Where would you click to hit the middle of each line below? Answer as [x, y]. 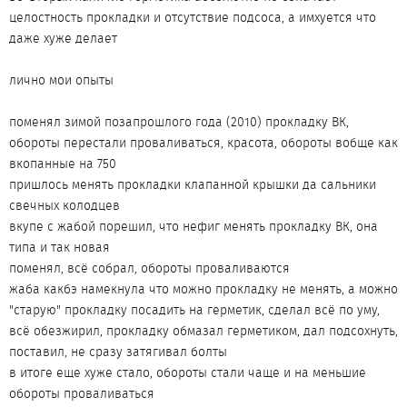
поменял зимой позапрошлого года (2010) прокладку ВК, [179, 122]
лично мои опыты [61, 80]
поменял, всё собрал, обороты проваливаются [149, 268]
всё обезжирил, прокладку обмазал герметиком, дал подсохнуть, [203, 331]
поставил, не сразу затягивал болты [118, 352]
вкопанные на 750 [63, 164]
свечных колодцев [65, 205]
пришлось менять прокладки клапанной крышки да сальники [193, 184]
